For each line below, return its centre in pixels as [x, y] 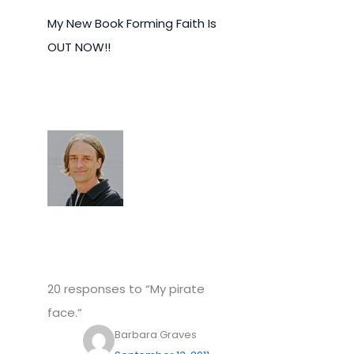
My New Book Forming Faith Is [132, 23]
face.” [65, 312]
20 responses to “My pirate [126, 288]
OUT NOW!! [79, 47]
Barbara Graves [156, 334]
